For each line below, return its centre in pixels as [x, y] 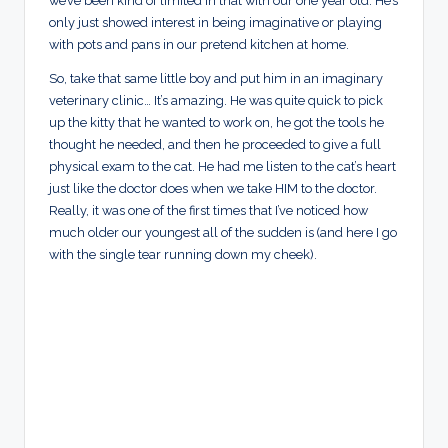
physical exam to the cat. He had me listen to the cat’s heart [222, 167]
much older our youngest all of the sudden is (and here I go [223, 233]
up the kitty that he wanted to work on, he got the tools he [216, 123]
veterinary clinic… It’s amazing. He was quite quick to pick [216, 101]
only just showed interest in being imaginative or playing [215, 23]
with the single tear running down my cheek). [183, 255]
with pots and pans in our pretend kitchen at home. [199, 45]
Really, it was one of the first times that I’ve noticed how [208, 211]
